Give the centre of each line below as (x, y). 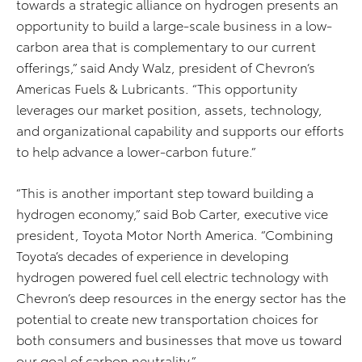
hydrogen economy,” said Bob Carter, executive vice (172, 213)
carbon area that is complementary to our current (166, 46)
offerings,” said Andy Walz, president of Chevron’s (166, 67)
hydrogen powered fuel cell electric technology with (173, 276)
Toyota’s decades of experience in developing (152, 255)
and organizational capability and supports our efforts (180, 130)
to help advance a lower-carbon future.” (136, 151)
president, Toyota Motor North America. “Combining (175, 234)
